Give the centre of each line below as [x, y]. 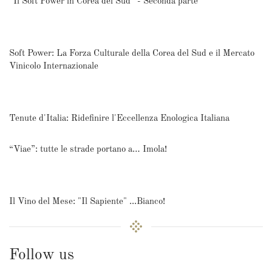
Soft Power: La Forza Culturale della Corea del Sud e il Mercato [132, 53]
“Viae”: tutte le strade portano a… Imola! [88, 149]
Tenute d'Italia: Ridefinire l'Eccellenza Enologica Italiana [119, 118]
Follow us [42, 255]
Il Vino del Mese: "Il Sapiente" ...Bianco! [87, 202]
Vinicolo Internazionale [54, 66]
